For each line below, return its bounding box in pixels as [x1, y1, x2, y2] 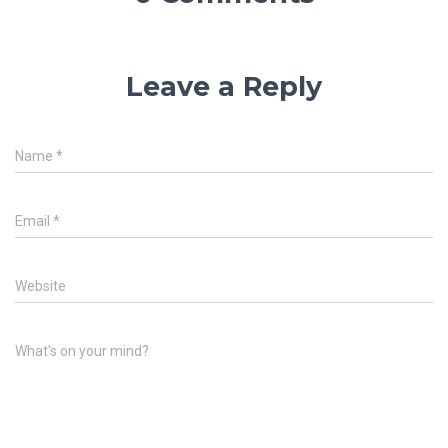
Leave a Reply [126, 69, 322, 103]
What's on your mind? [15, 342, 149, 359]
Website [15, 277, 66, 294]
